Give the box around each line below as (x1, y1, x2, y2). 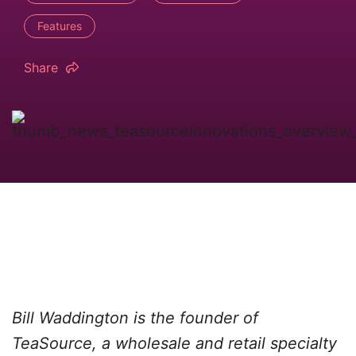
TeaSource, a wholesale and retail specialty (12, 334, 337, 353)
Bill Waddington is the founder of (12, 308, 258, 327)
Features (37, 19, 82, 33)
